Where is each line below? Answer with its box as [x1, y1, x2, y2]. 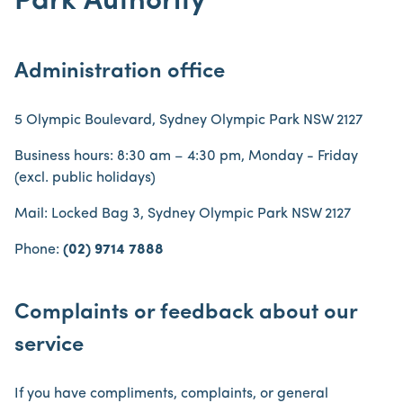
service [14, 335, 84, 356]
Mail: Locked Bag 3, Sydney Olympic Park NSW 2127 [14, 207, 351, 221]
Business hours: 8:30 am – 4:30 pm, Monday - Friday [14, 149, 358, 164]
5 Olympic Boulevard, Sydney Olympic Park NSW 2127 [14, 113, 363, 128]
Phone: [14, 243, 63, 257]
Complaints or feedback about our [14, 302, 357, 324]
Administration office [14, 61, 225, 83]
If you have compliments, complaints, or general [14, 387, 328, 401]
